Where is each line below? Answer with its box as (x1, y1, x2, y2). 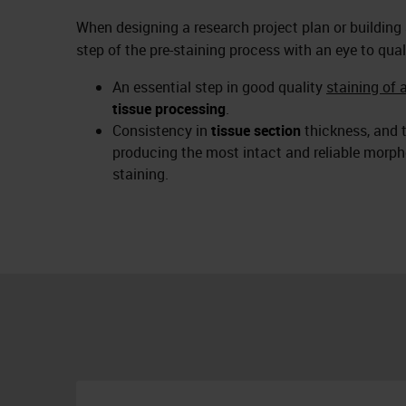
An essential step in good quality (112, 76, 326, 97)
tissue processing (112, 98, 226, 119)
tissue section (211, 120, 301, 140)
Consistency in (112, 120, 211, 140)
